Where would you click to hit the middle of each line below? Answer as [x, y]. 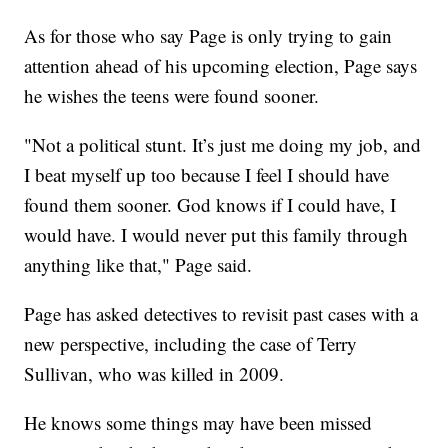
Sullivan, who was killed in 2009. [154, 373]
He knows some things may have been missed [198, 422]
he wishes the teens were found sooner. [172, 95]
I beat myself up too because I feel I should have [207, 174]
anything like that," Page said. [138, 264]
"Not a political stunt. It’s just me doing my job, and [223, 144]
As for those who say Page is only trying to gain [208, 35]
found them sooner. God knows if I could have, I [210, 204]
